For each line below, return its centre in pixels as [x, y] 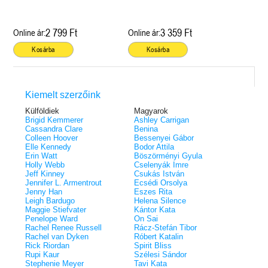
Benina [146, 129]
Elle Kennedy [48, 147]
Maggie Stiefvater [56, 209]
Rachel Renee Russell [64, 227]
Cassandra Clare [54, 129]
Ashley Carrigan [162, 120]
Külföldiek [42, 111]
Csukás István [159, 173]
